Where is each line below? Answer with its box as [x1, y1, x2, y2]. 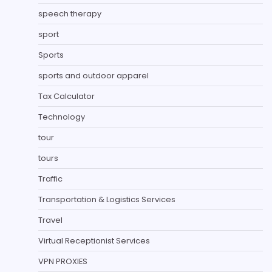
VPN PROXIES [38, 255, 87, 267]
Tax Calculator [38, 90, 95, 102]
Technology [38, 110, 85, 123]
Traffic [38, 172, 63, 185]
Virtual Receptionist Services [38, 234, 150, 246]
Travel [38, 214, 63, 226]
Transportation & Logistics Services [38, 193, 175, 205]
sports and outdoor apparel [38, 69, 149, 81]
